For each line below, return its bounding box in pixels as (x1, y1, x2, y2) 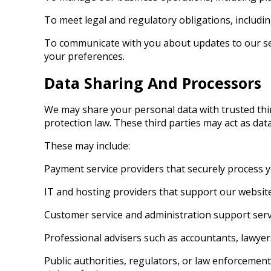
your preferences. (44, 50, 125, 63)
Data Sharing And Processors (44, 73, 261, 93)
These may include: (44, 139, 130, 152)
